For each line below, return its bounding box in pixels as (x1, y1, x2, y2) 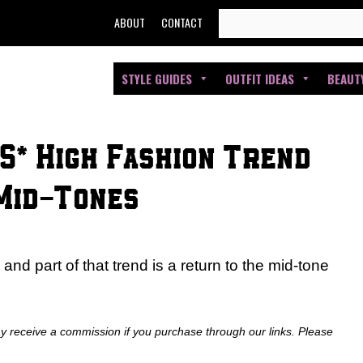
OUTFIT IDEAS (225, 70, 294, 88)
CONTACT (161, 14, 203, 31)
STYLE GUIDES (122, 70, 192, 88)
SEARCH (218, 12, 265, 26)
